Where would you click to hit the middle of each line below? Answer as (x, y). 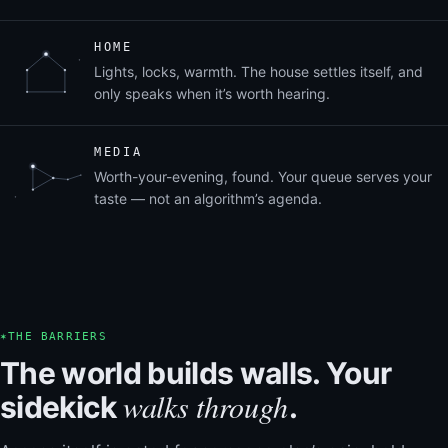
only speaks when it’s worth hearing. (212, 93)
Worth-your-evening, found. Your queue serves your (263, 176)
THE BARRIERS (57, 336)
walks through (206, 405)
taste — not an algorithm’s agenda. (208, 198)
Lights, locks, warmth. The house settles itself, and (258, 71)
